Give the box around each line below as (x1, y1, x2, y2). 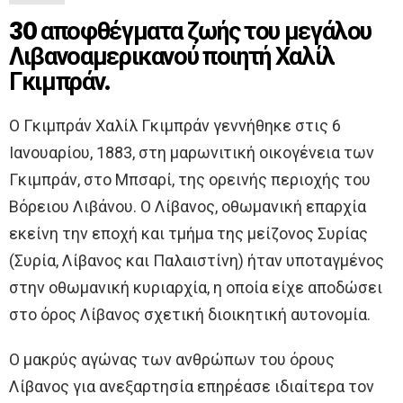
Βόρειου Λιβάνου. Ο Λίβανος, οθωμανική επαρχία (9, 196, 366, 216)
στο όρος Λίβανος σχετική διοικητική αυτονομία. (9, 304, 371, 324)
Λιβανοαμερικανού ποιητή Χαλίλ (9, 39, 335, 73)
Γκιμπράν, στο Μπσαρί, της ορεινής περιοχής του (9, 169, 371, 189)
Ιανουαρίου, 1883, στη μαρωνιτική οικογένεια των (9, 142, 374, 162)
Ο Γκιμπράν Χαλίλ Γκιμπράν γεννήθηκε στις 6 (9, 115, 341, 135)
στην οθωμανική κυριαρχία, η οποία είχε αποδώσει (9, 277, 382, 297)
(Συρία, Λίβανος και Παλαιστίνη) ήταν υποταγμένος (9, 250, 384, 270)
